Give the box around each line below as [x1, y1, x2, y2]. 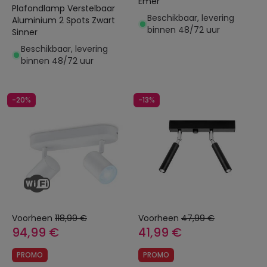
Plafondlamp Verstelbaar [12, 2, 67, 14]
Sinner [12, 26, 38, 38]
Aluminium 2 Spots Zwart [12, 14, 59, 26]
